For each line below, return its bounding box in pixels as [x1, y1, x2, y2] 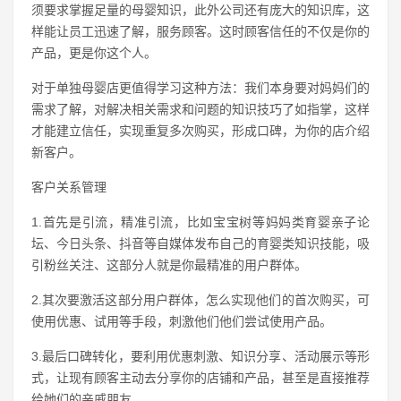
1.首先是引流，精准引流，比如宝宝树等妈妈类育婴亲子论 [31, 215, 370, 229]
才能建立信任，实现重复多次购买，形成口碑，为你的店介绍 [31, 124, 370, 138]
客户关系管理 [31, 180, 107, 194]
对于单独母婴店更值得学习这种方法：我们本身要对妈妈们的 [31, 81, 370, 95]
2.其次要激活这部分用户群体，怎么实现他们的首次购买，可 [31, 293, 370, 307]
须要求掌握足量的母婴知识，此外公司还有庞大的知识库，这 [31, 3, 370, 17]
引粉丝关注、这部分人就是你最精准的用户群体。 [31, 258, 307, 272]
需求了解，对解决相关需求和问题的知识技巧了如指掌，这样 [31, 102, 370, 116]
